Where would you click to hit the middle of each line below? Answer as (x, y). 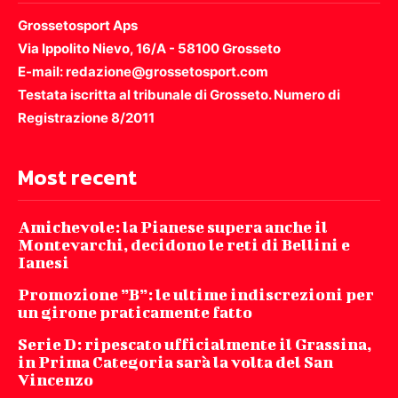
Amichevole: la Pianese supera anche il (173, 227)
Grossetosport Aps (78, 26)
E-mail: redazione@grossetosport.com (143, 72)
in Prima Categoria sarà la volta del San (175, 362)
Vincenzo (56, 380)
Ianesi (44, 263)
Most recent (77, 178)
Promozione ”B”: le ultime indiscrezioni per (196, 295)
